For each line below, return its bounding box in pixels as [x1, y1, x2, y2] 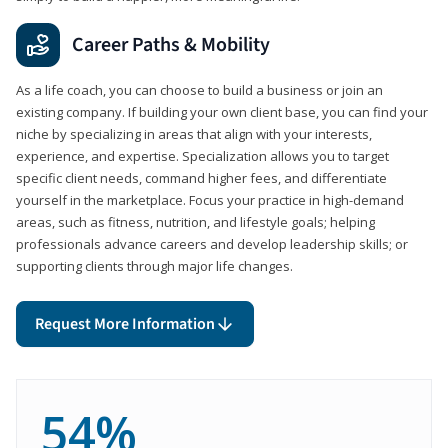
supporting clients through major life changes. [16, 257, 293, 275]
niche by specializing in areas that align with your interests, [16, 125, 372, 143]
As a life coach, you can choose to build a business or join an [16, 81, 383, 99]
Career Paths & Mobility [72, 31, 270, 59]
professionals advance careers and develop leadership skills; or [16, 235, 408, 253]
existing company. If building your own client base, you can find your [16, 103, 428, 121]
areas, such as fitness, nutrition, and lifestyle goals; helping [16, 213, 375, 231]
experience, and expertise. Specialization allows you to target [16, 147, 389, 165]
